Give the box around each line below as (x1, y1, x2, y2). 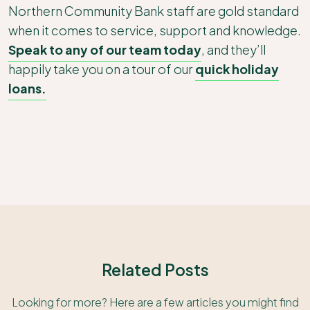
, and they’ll (201, 42, 266, 57)
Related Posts (101, 259, 209, 280)
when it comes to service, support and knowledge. (8, 22, 301, 38)
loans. (8, 80, 46, 96)
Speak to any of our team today (8, 42, 201, 57)
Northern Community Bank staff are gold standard (8, 3, 299, 19)
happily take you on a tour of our (8, 61, 195, 77)
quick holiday (195, 61, 279, 77)
